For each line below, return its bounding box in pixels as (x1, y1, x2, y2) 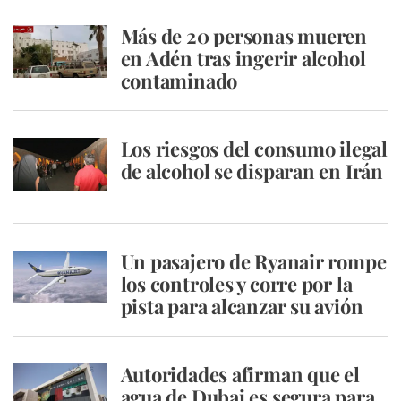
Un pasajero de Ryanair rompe (120, 248, 387, 275)
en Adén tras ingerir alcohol (120, 45, 366, 72)
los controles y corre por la (120, 270, 353, 297)
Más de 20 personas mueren (120, 22, 367, 49)
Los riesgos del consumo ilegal (120, 135, 388, 162)
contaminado (120, 67, 238, 94)
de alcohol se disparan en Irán (120, 158, 383, 184)
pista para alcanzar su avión (120, 293, 363, 320)
